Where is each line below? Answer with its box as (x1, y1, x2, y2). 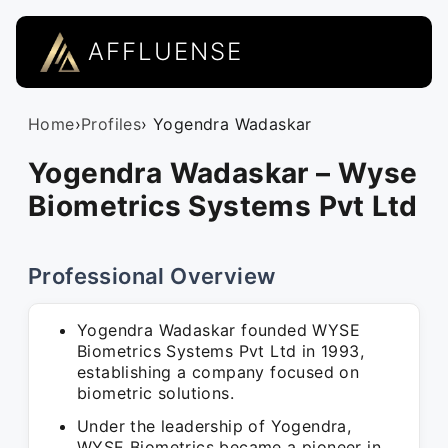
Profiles (81, 114, 142, 134)
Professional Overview (28, 263, 276, 289)
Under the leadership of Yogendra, (77, 416, 352, 436)
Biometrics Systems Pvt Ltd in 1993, (77, 341, 364, 361)
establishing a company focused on (77, 362, 360, 382)
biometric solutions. (77, 383, 234, 403)
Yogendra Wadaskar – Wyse (28, 156, 418, 190)
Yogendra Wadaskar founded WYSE (77, 320, 360, 340)
